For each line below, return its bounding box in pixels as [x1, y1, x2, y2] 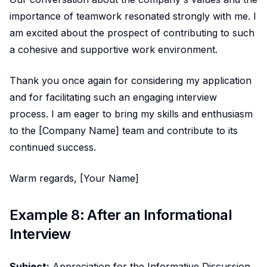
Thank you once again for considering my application [10, 74, 252, 86]
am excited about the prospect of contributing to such [10, 26, 254, 39]
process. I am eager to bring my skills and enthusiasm [10, 107, 253, 120]
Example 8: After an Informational [10, 206, 232, 223]
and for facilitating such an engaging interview [10, 91, 217, 103]
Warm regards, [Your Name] [10, 172, 139, 184]
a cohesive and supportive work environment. [10, 43, 218, 55]
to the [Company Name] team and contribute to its [10, 124, 238, 136]
